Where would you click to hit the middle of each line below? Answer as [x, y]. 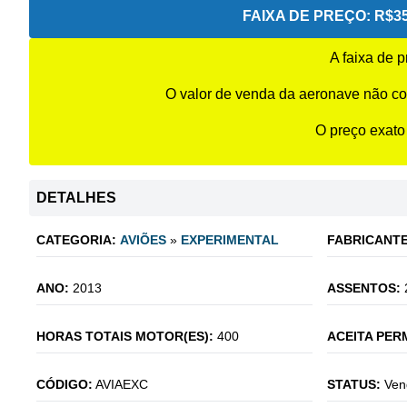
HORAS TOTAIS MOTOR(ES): [125, 336]
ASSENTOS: [364, 288]
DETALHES [76, 198]
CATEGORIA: [76, 240]
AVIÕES [143, 240]
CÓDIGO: [65, 384]
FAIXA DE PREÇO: [307, 16]
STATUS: [354, 384]
